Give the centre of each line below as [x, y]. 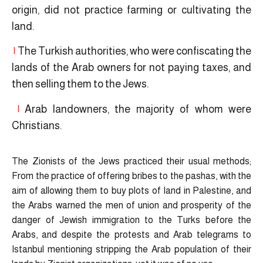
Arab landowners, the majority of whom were [135, 109]
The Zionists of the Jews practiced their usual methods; [131, 161]
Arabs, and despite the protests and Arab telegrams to [131, 235]
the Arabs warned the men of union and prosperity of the [131, 205]
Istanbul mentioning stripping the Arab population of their [131, 249]
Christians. [37, 125]
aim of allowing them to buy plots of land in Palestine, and [131, 191]
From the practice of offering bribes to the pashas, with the [131, 176]
